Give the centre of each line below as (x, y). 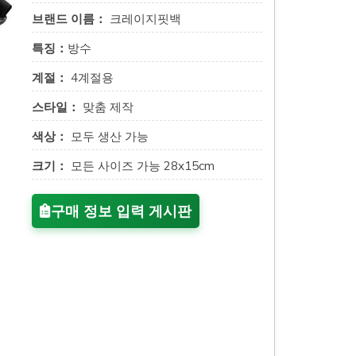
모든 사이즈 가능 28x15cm (141, 166)
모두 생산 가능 (108, 136)
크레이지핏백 (144, 19)
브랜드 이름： (69, 19)
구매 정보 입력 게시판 (121, 211)
